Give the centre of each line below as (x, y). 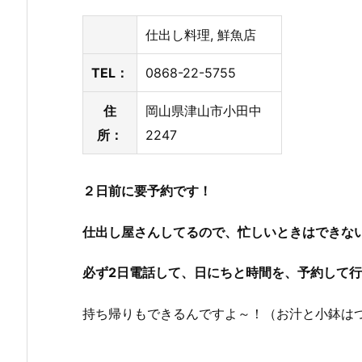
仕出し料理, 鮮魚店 (201, 34)
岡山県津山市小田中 (204, 110)
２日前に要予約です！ (147, 190)
